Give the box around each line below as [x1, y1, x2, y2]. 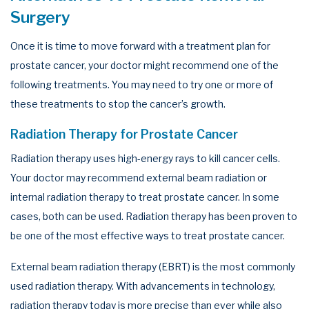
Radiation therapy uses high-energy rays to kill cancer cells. [10, 152, 280, 164]
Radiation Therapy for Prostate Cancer [10, 127, 238, 141]
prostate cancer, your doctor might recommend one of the [10, 59, 279, 71]
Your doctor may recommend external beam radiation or [10, 171, 267, 183]
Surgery [10, 8, 70, 28]
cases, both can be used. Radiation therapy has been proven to [10, 210, 297, 222]
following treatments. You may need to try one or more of [10, 78, 273, 90]
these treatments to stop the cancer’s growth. [10, 97, 226, 110]
